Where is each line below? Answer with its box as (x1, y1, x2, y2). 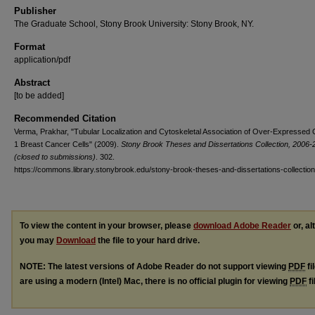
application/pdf (14, 55, 70, 65)
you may (20, 236, 56, 245)
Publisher (14, 6, 56, 16)
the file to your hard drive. (96, 236, 200, 245)
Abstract (14, 77, 50, 88)
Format (14, 41, 45, 52)
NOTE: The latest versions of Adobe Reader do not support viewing (20, 261, 288, 271)
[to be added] (14, 91, 64, 101)
